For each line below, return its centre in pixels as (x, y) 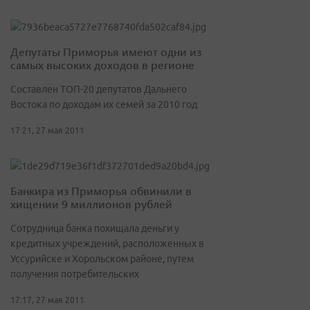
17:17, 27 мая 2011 (47, 300)
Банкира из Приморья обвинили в (101, 191)
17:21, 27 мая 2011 (47, 131)
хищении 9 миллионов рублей (91, 204)
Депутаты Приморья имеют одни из (106, 52)
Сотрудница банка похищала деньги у (95, 229)
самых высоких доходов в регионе (102, 65)
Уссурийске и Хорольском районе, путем (102, 259)
